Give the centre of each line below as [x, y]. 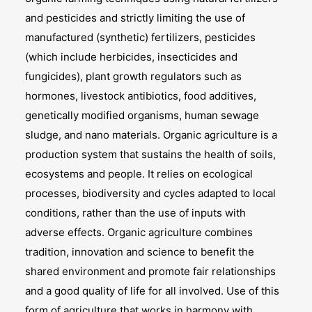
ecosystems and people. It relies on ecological [139, 174]
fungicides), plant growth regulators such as [134, 76]
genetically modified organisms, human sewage [142, 115]
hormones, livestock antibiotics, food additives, [141, 96]
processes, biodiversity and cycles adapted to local [151, 193]
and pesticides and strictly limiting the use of [135, 18]
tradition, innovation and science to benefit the [140, 252]
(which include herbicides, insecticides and [132, 57]
